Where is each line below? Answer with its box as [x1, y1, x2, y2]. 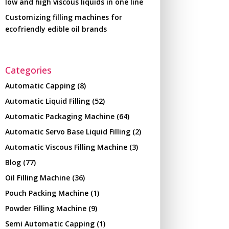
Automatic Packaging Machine [5, 111, 114, 121]
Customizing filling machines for [5, 12, 122, 22]
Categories [5, 63, 52, 76]
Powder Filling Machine [5, 203, 86, 213]
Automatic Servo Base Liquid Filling [5, 126, 130, 136]
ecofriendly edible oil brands [5, 24, 107, 34]
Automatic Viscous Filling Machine [5, 142, 127, 152]
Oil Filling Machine [5, 172, 70, 182]
